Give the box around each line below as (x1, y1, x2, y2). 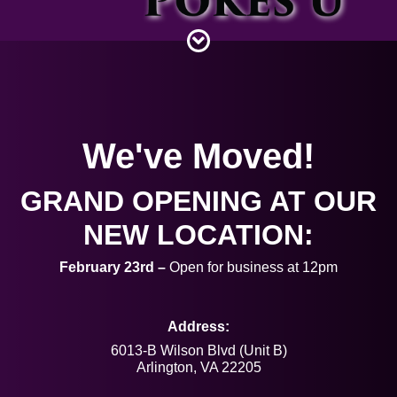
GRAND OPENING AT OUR (20, 185, 377, 217)
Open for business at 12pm (166, 260, 338, 275)
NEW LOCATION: (83, 219, 314, 251)
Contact (14, 51, 63, 67)
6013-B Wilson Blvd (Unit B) (110, 343, 287, 358)
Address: (167, 319, 230, 334)
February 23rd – (59, 260, 166, 275)
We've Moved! (82, 136, 315, 175)
